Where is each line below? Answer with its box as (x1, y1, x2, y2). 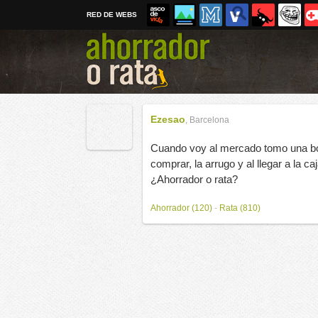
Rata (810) (219, 203, 261, 213)
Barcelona (190, 115, 229, 125)
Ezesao (150, 114, 185, 125)
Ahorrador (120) (150, 203, 212, 213)
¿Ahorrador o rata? (150, 173, 238, 185)
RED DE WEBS (87, 11, 137, 18)
